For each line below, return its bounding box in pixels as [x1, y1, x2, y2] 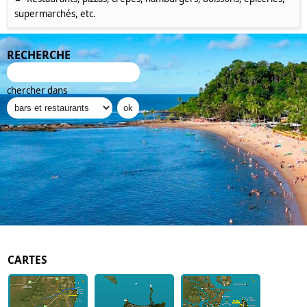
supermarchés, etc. [14, 8, 96, 20]
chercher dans [7, 84, 67, 97]
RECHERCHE [7, 47, 71, 62]
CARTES [8, 253, 47, 267]
